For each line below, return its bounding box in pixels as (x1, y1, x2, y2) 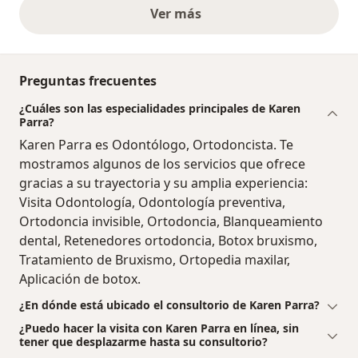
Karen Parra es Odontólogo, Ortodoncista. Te (19, 136, 293, 154)
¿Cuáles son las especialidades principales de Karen (19, 101, 300, 117)
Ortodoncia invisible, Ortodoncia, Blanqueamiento (19, 213, 323, 231)
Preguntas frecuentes (19, 72, 157, 90)
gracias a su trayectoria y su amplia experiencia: (19, 174, 308, 193)
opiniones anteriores (177, 13, 311, 31)
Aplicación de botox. (19, 270, 141, 288)
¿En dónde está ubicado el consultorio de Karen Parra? (19, 297, 320, 313)
